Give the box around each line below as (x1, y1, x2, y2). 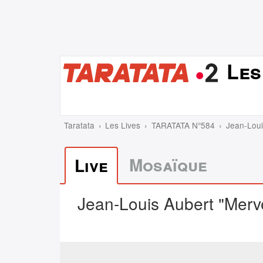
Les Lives (105, 119, 141, 131)
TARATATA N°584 (151, 119, 215, 131)
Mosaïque (129, 152, 207, 177)
